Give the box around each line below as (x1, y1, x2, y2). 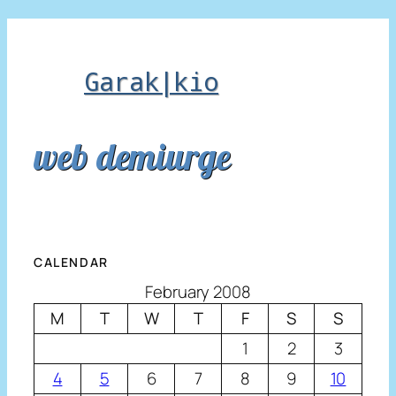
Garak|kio (84, 64, 219, 98)
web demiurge (34, 133, 231, 179)
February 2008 (145, 280, 251, 304)
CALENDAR (34, 254, 109, 271)
